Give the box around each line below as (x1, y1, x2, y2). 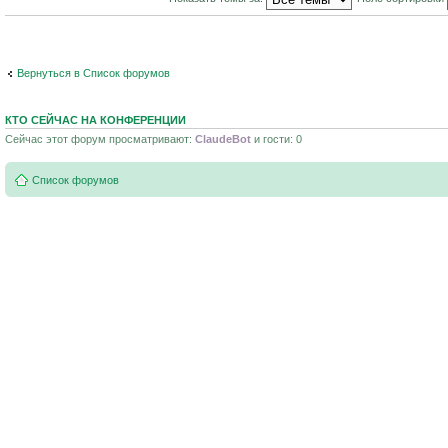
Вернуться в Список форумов (17, 67, 170, 79)
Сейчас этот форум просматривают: (5, 132, 195, 145)
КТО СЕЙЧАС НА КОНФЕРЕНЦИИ (5, 113, 186, 126)
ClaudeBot (195, 132, 251, 145)
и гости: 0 (251, 132, 302, 145)
